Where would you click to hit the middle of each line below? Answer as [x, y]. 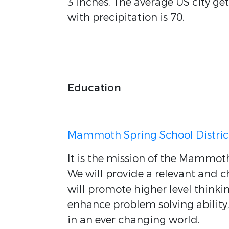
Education [94, 88]
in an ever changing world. [134, 220]
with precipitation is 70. [127, 18]
